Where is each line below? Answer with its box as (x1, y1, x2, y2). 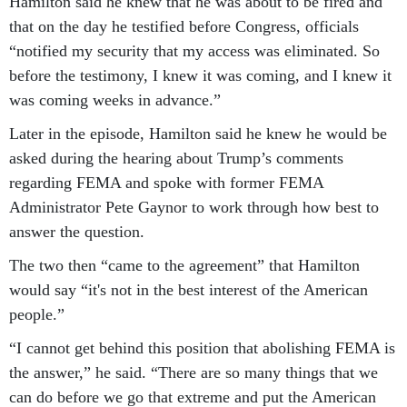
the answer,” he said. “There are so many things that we (9, 362, 378, 382)
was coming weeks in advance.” (9, 90, 221, 109)
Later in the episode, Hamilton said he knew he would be (9, 124, 387, 143)
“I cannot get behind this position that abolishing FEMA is (9, 338, 395, 357)
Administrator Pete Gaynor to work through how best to (9, 197, 379, 216)
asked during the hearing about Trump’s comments (9, 148, 343, 167)
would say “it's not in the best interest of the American (9, 280, 368, 299)
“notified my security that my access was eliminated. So (9, 41, 380, 60)
